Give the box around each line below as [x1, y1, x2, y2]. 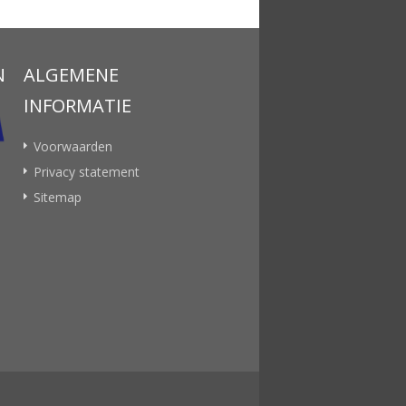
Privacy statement [34, 163, 140, 180]
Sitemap [34, 188, 82, 206]
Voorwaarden [34, 138, 112, 155]
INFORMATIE [24, 93, 131, 118]
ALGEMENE [24, 63, 119, 87]
